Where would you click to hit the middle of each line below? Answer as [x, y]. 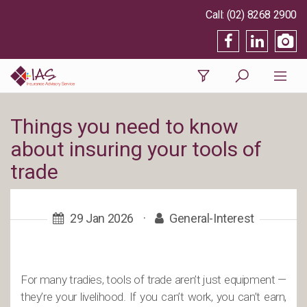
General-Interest [212, 218]
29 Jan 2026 [102, 218]
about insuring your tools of [136, 149]
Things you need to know [124, 126]
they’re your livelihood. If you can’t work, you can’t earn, [153, 297]
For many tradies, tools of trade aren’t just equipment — [153, 280]
